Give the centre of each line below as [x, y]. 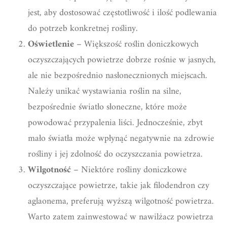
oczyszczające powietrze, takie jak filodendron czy [119, 185]
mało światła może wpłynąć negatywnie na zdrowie [121, 138]
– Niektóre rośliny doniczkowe [129, 170]
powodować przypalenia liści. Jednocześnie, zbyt [115, 123]
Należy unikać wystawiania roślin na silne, [105, 91]
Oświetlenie [51, 44]
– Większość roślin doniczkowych [136, 44]
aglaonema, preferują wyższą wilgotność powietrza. [121, 201]
